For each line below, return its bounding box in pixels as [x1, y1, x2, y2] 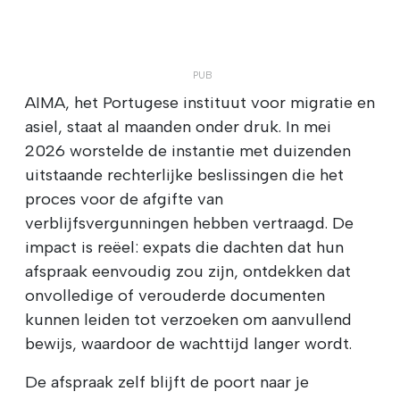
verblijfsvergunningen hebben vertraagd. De [25, 212, 354, 233]
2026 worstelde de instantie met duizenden [25, 140, 351, 161]
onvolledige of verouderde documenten [25, 285, 325, 305]
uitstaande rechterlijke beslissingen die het [25, 164, 344, 185]
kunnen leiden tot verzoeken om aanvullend [25, 309, 352, 329]
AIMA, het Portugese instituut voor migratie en [25, 92, 375, 112]
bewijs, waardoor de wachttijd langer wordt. [25, 333, 352, 354]
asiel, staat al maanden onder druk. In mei [25, 116, 331, 137]
